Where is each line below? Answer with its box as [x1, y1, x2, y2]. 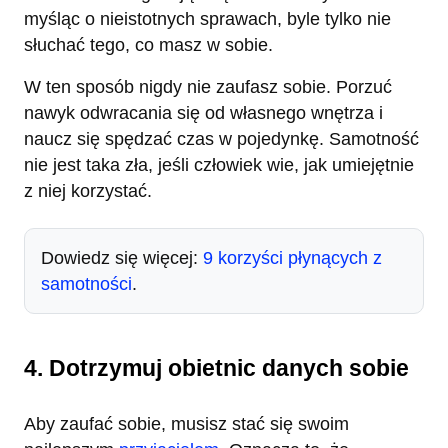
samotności [41, 274, 132, 295]
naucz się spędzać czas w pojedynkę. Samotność [24, 129, 419, 150]
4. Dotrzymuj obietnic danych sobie [24, 355, 409, 382]
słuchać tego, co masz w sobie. [24, 35, 273, 56]
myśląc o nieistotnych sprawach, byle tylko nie [24, 9, 391, 30]
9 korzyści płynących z [203, 248, 382, 269]
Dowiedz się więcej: [41, 248, 203, 269]
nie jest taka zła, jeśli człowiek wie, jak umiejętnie [24, 155, 414, 176]
